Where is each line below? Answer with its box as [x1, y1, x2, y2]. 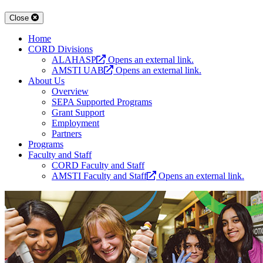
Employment [52, 118, 99, 129]
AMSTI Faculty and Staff [52, 171, 147, 181]
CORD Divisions [28, 44, 93, 55]
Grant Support [52, 107, 104, 118]
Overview [52, 86, 89, 97]
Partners [52, 129, 82, 139]
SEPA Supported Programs [52, 97, 152, 107]
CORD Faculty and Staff [52, 160, 144, 171]
